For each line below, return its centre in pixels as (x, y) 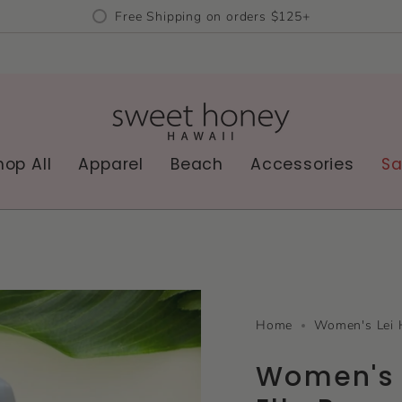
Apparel (111, 164)
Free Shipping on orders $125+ (213, 16)
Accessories (302, 164)
